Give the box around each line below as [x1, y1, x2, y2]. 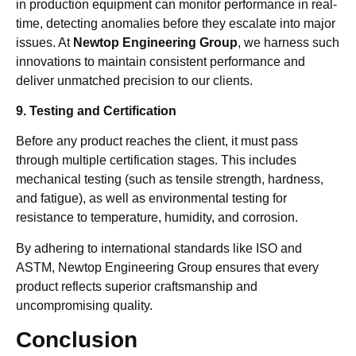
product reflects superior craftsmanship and [16, 279, 257, 293]
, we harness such [238, 35, 339, 49]
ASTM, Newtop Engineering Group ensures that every [16, 260, 319, 274]
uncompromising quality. [16, 298, 153, 312]
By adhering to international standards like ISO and [16, 241, 302, 255]
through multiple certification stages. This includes [16, 153, 296, 168]
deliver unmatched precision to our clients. [16, 73, 253, 87]
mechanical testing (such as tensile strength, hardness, [16, 172, 323, 187]
